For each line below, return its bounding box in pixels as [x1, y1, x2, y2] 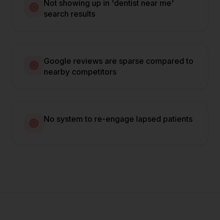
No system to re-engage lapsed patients [44, 114, 192, 124]
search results [44, 9, 95, 19]
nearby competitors [44, 67, 116, 77]
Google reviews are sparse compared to [44, 56, 193, 66]
